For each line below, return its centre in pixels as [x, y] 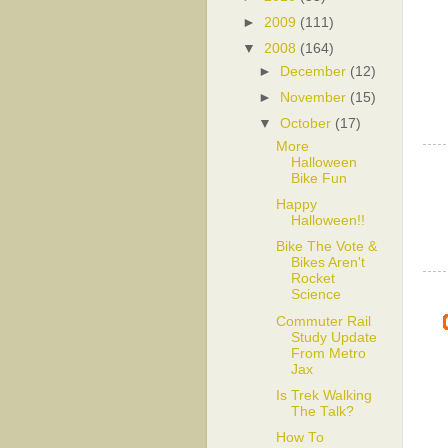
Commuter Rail [323, 321]
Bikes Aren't [327, 263]
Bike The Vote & [326, 247]
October [306, 124]
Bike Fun [318, 179]
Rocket [312, 279]
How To [299, 437]
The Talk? [322, 411]
